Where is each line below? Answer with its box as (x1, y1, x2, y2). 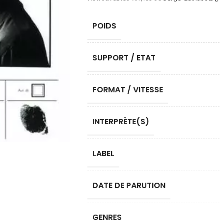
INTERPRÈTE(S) (92, 116, 149, 127)
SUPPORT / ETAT (92, 52, 156, 63)
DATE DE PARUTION (92, 180, 165, 191)
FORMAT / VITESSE (92, 84, 163, 95)
